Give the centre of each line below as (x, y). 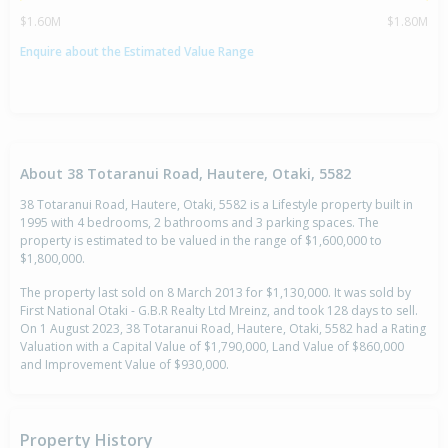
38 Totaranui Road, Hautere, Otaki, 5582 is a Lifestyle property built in (216, 205)
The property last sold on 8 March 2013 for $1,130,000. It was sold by (215, 293)
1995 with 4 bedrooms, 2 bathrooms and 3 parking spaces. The (199, 223)
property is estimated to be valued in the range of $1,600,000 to (201, 241)
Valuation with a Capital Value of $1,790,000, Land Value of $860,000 (212, 347)
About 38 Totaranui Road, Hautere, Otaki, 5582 (185, 173)
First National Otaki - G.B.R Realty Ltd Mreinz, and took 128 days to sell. (219, 311)
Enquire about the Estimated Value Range (137, 51)
